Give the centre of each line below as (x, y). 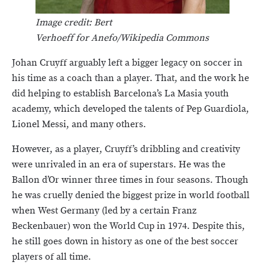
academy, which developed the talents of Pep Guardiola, (130, 109)
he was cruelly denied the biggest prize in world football (131, 195)
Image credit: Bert (74, 23)
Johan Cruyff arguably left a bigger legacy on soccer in (127, 63)
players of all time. (51, 257)
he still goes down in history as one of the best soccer (125, 242)
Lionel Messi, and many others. (79, 125)
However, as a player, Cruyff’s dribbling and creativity (126, 149)
